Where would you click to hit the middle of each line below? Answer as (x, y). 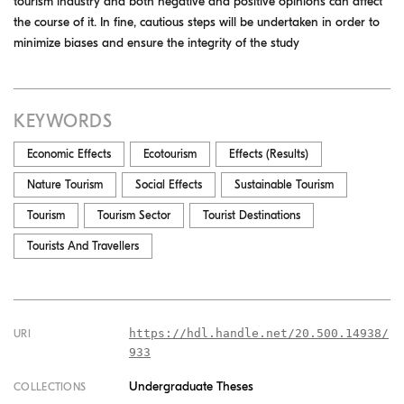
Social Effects (169, 184)
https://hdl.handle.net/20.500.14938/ (259, 333)
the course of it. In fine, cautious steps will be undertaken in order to (197, 22)
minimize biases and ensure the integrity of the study (156, 42)
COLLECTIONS (50, 386)
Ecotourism (170, 153)
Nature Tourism (65, 184)
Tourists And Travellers (83, 245)
